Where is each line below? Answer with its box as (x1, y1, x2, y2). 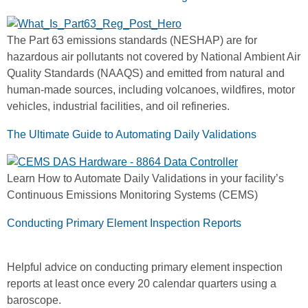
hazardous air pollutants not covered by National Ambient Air (7, 50, 300, 63)
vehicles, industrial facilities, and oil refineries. (7, 100, 230, 112)
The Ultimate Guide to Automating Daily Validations (7, 128, 256, 140)
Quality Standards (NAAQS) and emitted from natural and (7, 67, 285, 79)
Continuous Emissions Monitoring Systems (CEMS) (7, 188, 258, 201)
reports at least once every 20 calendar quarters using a (7, 277, 276, 289)
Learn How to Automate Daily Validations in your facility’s (7, 172, 284, 184)
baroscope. (7, 294, 61, 306)
